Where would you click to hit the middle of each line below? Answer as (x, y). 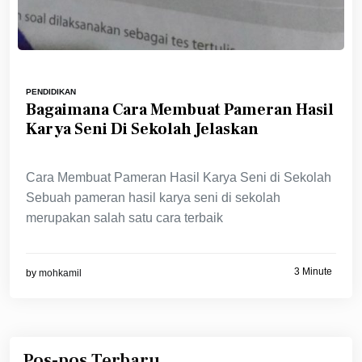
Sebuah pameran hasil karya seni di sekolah (153, 197)
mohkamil (60, 273)
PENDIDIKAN (51, 91)
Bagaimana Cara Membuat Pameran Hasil (180, 109)
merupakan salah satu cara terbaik (124, 217)
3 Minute (313, 272)
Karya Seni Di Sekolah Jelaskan (142, 129)
